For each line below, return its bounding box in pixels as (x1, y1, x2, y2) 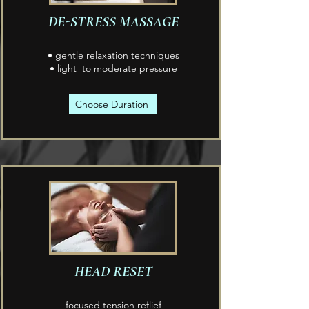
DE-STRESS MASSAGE (48, 12, 179, 30)
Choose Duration (74, 98, 148, 111)
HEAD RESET (74, 262, 152, 280)
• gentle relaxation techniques (47, 48, 179, 61)
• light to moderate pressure (49, 61, 177, 74)
